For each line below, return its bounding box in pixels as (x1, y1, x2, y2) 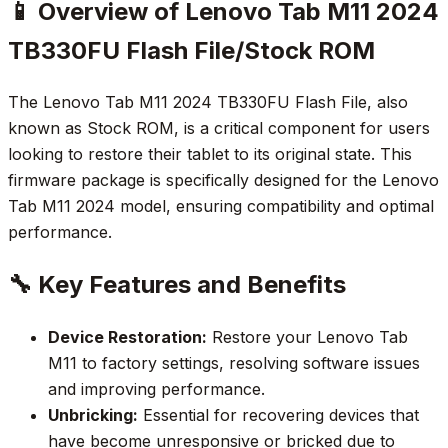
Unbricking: (48, 405, 138, 426)
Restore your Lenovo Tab (207, 327, 408, 348)
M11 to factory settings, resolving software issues (48, 353, 420, 374)
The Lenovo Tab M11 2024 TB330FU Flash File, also (8, 92, 408, 113)
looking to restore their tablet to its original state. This (8, 144, 412, 165)
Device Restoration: (48, 327, 207, 348)
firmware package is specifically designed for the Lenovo (8, 170, 439, 191)
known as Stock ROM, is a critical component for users (8, 118, 430, 139)
